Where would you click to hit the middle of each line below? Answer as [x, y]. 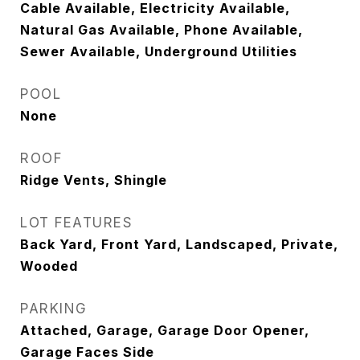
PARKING [54, 309]
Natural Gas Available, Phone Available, [162, 30]
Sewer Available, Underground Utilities [159, 51]
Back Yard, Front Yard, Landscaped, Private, [179, 244]
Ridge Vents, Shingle [94, 180]
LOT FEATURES [76, 223]
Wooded [49, 266]
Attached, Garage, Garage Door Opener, [165, 330]
